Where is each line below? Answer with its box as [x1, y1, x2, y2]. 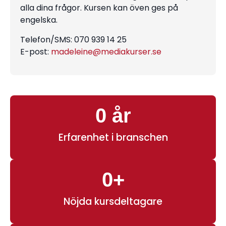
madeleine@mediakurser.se [51, 45, 161, 58]
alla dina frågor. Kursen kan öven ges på [20, 2, 178, 14]
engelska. [20, 14, 58, 26]
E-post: [20, 45, 51, 58]
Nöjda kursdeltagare [64, 194, 162, 208]
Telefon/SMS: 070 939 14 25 [20, 33, 127, 45]
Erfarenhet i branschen [58, 130, 168, 144]
